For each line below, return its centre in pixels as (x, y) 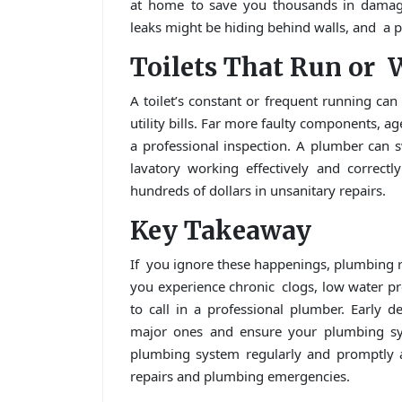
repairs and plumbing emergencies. (240, 376)
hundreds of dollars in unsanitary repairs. (258, 191)
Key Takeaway (221, 231)
